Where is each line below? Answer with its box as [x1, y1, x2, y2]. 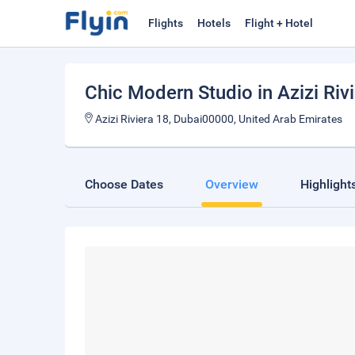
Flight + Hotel [245, 17, 313, 29]
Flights [148, 17, 183, 29]
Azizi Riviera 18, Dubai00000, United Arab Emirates [93, 113, 342, 125]
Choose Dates [85, 177, 163, 192]
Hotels [197, 17, 231, 29]
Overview [205, 177, 258, 192]
